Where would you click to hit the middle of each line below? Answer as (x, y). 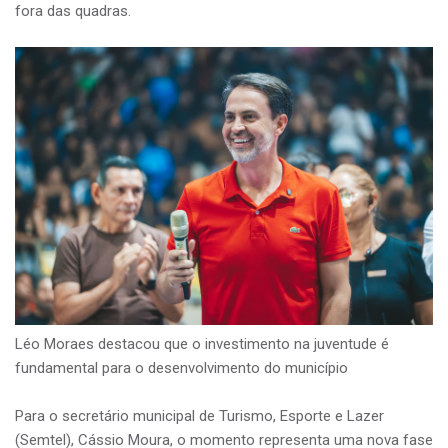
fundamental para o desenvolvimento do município (181, 368)
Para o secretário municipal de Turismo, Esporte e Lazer (199, 416)
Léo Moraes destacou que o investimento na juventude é (202, 344)
